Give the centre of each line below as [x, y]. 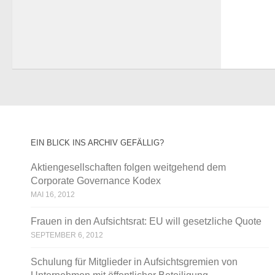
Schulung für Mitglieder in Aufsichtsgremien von [134, 261]
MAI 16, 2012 [53, 194]
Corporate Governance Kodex [96, 180]
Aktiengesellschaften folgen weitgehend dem [128, 167]
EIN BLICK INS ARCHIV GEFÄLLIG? [97, 142]
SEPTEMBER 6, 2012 [67, 235]
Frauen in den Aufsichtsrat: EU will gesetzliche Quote [146, 221]
